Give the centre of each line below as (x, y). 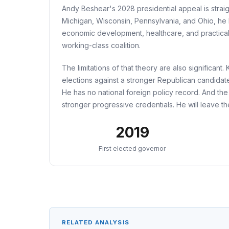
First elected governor (132, 148)
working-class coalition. (101, 45)
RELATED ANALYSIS (96, 222)
